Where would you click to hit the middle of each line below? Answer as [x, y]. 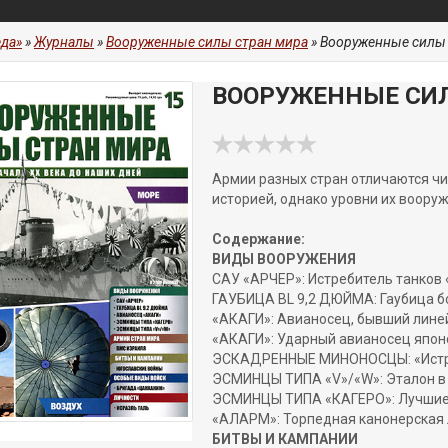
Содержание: [258, 239]
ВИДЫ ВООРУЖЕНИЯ [284, 259]
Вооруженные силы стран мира [207, 42]
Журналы [64, 42]
